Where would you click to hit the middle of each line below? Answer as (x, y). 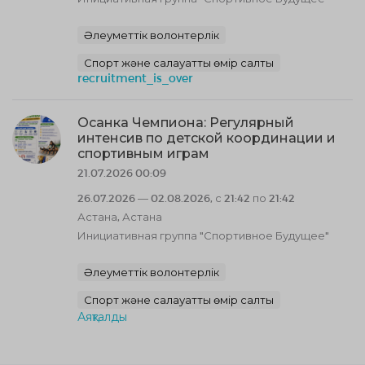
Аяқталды (102, 317)
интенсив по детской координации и (207, 138)
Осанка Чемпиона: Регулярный (186, 123)
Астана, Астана (120, 217)
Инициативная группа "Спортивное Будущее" (203, 235)
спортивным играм (143, 154)
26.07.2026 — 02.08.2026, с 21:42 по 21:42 (186, 198)
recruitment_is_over (135, 78)
